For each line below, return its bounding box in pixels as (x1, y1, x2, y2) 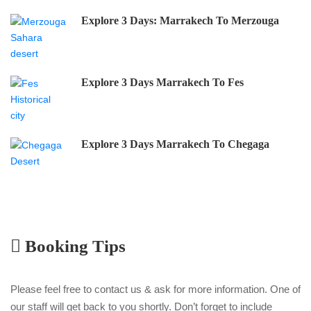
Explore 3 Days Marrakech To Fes (81, 76, 244, 88)
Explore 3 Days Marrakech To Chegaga (81, 137, 269, 150)
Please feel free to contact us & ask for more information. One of (10, 283, 301, 295)
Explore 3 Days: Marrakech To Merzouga (81, 14, 279, 26)
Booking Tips (21, 236, 126, 255)
